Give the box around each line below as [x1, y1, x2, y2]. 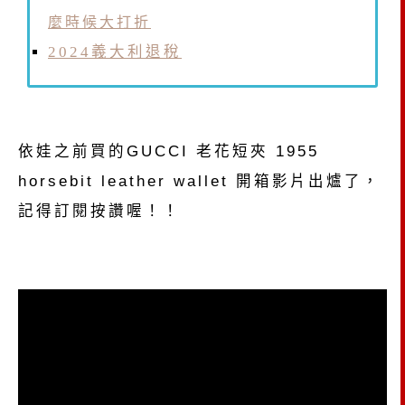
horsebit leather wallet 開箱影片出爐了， [18, 172, 381, 189]
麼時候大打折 [48, 14, 151, 31]
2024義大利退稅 [48, 43, 182, 61]
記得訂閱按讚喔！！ [18, 202, 181, 219]
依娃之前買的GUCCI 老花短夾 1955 [18, 142, 319, 159]
